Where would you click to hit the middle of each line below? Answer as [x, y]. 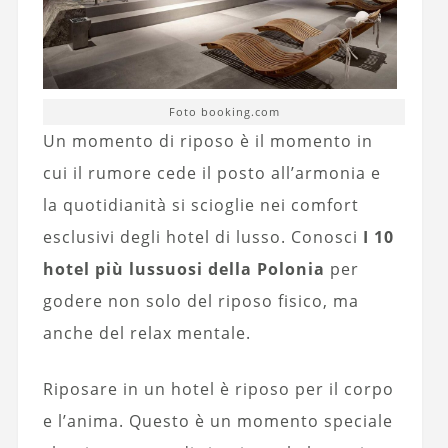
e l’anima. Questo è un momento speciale [217, 421]
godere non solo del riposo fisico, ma [200, 301]
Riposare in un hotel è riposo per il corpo [218, 389]
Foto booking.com [224, 112]
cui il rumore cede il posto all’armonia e [211, 173]
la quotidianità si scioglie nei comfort [200, 205]
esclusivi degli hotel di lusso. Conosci [202, 237]
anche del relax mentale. [146, 333]
